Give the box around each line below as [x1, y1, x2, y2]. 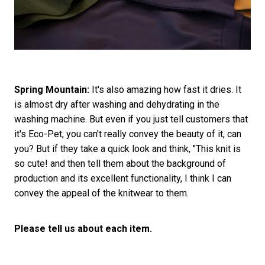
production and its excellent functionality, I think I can [14, 172, 231, 184]
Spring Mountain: [14, 83, 89, 95]
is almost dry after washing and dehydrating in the [14, 98, 219, 110]
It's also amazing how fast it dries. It [89, 83, 241, 95]
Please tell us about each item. [14, 222, 152, 234]
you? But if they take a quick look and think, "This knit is [14, 143, 241, 154]
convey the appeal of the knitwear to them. [14, 187, 189, 199]
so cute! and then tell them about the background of [14, 157, 226, 169]
